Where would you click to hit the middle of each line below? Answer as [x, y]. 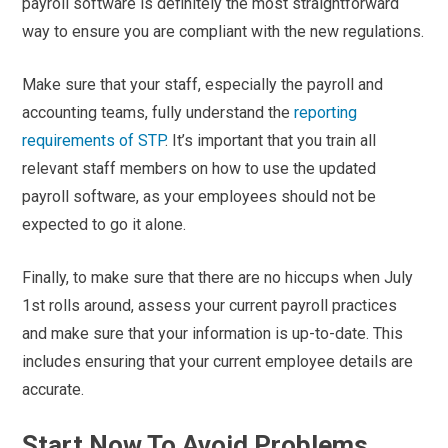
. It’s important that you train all [271, 140]
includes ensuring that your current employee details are [218, 361]
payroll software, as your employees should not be [199, 196]
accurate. [53, 389]
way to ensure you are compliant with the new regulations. [223, 31]
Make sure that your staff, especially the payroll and [203, 84]
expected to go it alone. [104, 224]
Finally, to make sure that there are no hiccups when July [218, 277]
